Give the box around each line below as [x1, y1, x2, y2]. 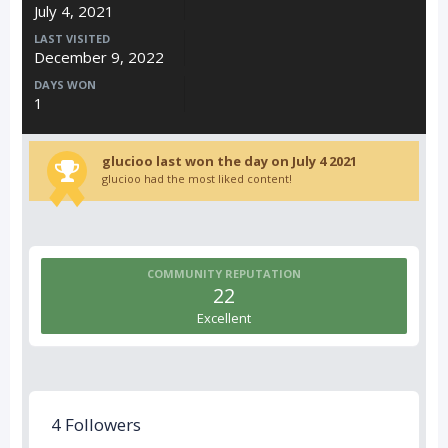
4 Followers [51, 413, 141, 436]
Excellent [197, 309, 251, 327]
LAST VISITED [34, 31, 110, 46]
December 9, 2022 [34, 47, 164, 67]
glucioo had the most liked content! [101, 171, 292, 186]
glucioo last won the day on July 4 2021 [101, 152, 357, 170]
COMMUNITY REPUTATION [147, 266, 301, 281]
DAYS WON [34, 77, 96, 92]
